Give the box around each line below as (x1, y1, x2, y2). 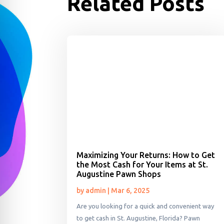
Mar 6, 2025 (111, 186, 150, 195)
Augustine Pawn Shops (76, 169, 161, 179)
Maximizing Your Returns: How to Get (76, 150, 215, 160)
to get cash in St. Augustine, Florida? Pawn (76, 214, 200, 222)
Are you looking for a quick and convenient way (76, 202, 214, 210)
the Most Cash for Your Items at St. (76, 160, 208, 169)
